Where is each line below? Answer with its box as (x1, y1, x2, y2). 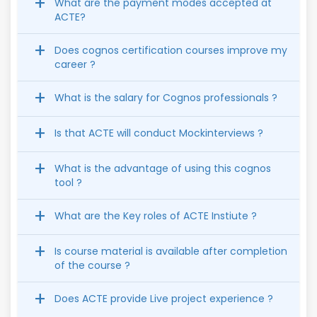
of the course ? (54, 258, 130, 272)
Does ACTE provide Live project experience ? (54, 291, 273, 306)
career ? (54, 57, 96, 71)
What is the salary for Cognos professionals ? (146, 90, 277, 105)
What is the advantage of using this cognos (54, 161, 271, 175)
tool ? (54, 175, 82, 190)
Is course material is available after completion (54, 243, 287, 258)
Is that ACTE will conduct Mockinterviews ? (54, 125, 263, 140)
